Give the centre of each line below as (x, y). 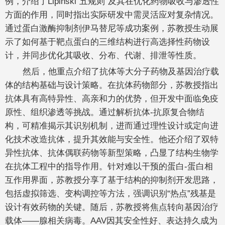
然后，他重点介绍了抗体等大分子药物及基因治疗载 (121, 71)
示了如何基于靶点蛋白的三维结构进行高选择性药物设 (107, 41)
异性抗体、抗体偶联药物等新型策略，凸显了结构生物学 (112, 152)
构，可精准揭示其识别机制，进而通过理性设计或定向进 (112, 125)
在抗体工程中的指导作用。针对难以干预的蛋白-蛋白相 (109, 166)
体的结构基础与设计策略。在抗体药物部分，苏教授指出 (112, 85)
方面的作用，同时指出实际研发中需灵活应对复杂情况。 (112, 14)
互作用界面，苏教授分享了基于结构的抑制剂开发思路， (112, 180)
